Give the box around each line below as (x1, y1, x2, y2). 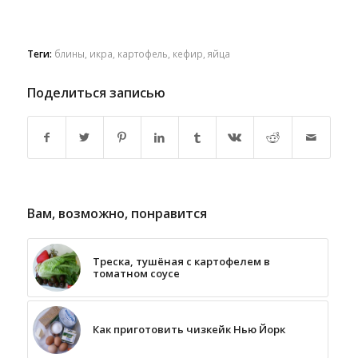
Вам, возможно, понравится (26, 204, 207, 222)
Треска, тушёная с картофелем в (92, 253, 270, 268)
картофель (117, 46, 168, 60)
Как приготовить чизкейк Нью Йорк (92, 321, 285, 336)
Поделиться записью (26, 83, 165, 101)
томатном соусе (92, 265, 180, 280)
